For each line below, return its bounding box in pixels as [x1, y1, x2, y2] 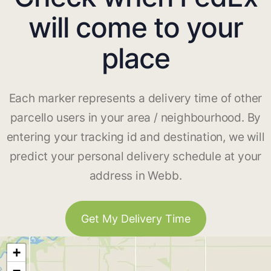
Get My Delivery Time [80, 212, 191, 226]
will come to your [28, 10, 243, 45]
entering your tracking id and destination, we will [6, 130, 265, 145]
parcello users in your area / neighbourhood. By [10, 111, 261, 125]
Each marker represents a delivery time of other [8, 91, 263, 106]
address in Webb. [89, 169, 182, 183]
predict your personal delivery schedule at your [9, 149, 262, 164]
